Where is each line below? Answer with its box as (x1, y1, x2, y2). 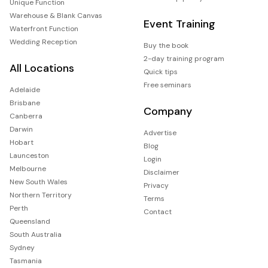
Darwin (10, 124, 33, 134)
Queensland (10, 216, 50, 226)
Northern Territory (10, 190, 72, 200)
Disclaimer (144, 167, 179, 177)
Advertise (144, 127, 176, 138)
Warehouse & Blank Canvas (10, 10, 102, 20)
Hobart (10, 137, 33, 147)
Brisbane (10, 98, 40, 108)
